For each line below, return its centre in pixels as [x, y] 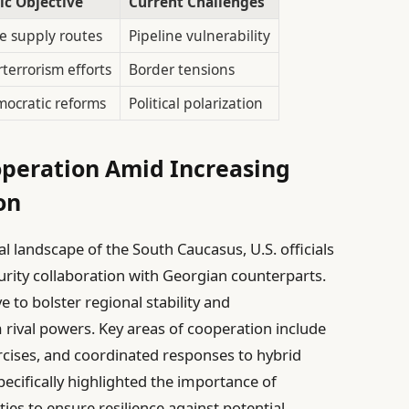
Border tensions [181, 69]
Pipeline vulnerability [199, 36]
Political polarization [195, 103]
